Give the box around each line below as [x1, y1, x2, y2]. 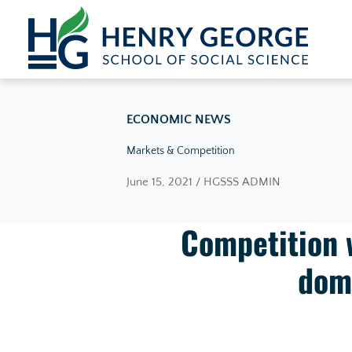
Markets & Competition [126, 145, 235, 157]
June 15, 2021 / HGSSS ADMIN [126, 175, 280, 189]
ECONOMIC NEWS [126, 112, 231, 126]
